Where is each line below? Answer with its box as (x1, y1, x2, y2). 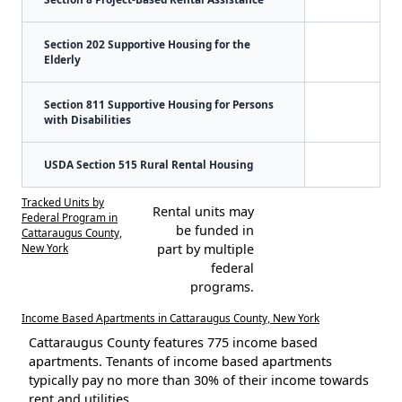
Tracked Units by (22, 194, 104, 209)
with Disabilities (44, 111, 131, 127)
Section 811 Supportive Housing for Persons (44, 96, 274, 111)
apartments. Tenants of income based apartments (29, 352, 332, 370)
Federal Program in (22, 209, 118, 224)
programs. (189, 277, 254, 295)
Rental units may (152, 202, 254, 220)
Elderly (44, 51, 81, 66)
